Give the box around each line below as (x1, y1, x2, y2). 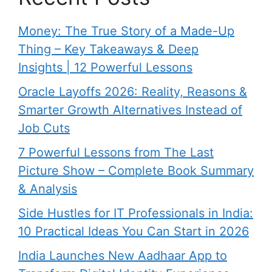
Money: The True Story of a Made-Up (18, 23, 234, 38)
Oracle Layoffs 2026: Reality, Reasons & (18, 84, 247, 99)
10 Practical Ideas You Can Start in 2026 (18, 223, 249, 239)
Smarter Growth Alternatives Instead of (18, 102, 242, 117)
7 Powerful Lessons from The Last (18, 144, 214, 160)
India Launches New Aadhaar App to (18, 248, 227, 263)
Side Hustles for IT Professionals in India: (18, 205, 253, 220)
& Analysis (18, 181, 77, 196)
